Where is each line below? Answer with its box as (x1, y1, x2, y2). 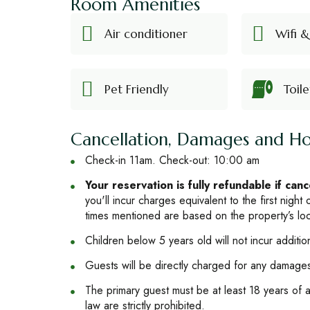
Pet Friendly (104, 82, 169, 97)
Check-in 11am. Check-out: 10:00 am (85, 152, 259, 168)
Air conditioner (104, 26, 188, 42)
